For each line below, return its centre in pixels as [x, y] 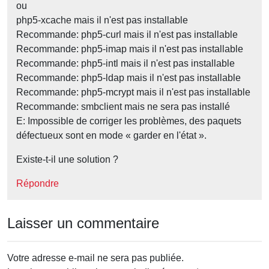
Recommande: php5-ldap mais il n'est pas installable [128, 78]
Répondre [38, 184]
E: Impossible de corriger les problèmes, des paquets [129, 121]
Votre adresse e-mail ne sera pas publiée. [95, 258]
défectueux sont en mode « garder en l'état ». [111, 136]
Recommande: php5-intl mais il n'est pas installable [125, 64]
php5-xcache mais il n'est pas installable [102, 20]
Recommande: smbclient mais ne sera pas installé [123, 107]
